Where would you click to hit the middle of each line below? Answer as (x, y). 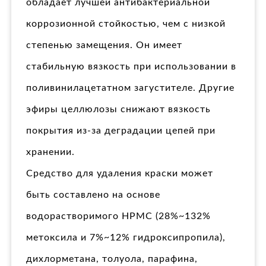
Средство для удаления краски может (120, 174)
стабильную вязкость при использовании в (131, 67)
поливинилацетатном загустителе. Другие (130, 88)
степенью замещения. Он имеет (104, 45)
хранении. (50, 152)
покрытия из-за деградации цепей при (121, 131)
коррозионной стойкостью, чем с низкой (126, 24)
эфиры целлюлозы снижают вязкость (118, 110)
